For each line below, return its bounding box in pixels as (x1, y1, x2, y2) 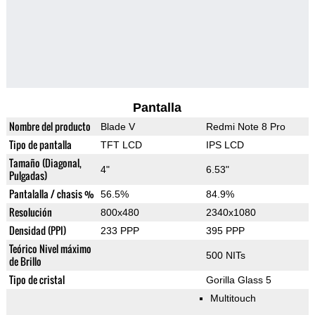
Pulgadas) (8, 168, 47, 184)
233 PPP (100, 225, 139, 237)
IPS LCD (205, 139, 244, 151)
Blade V (100, 121, 135, 133)
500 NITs (205, 250, 245, 262)
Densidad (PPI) (8, 223, 66, 238)
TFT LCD (100, 139, 142, 151)
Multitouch (210, 292, 256, 304)
